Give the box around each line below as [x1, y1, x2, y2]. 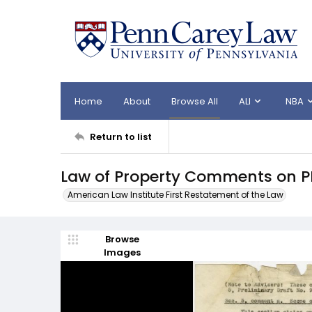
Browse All [171, 94, 218, 108]
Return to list [90, 130, 152, 143]
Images [103, 246, 141, 259]
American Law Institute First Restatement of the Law [68, 189, 283, 201]
